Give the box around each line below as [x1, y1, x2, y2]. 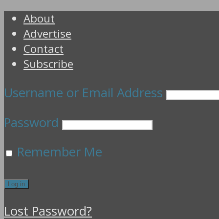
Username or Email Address [4, 84, 163, 101]
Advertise [23, 26, 71, 42]
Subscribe [23, 56, 73, 72]
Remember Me [14, 143, 102, 161]
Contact [23, 41, 64, 57]
